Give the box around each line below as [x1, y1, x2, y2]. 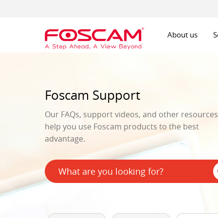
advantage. [45, 133, 85, 144]
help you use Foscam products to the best [45, 121, 199, 132]
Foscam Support [45, 87, 140, 104]
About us [167, 30, 198, 39]
